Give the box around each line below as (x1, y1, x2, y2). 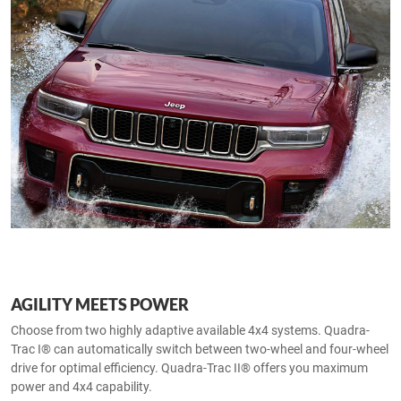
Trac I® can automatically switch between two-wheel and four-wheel (11, 342, 388, 356)
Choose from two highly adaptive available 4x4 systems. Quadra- (11, 323, 370, 337)
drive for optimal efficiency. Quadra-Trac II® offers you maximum (11, 361, 368, 375)
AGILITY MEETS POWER (11, 294, 189, 314)
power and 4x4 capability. (11, 380, 152, 394)
